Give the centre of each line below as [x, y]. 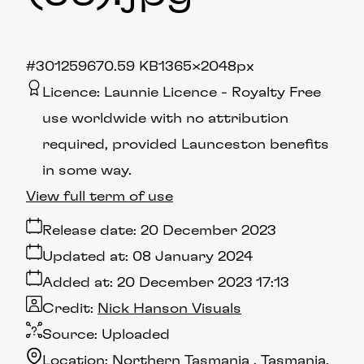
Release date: [89, 230]
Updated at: [85, 256]
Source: [70, 334]
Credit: [68, 308]
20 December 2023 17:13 [203, 282]
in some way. [87, 170]
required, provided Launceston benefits [186, 144]
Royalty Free [276, 92]
